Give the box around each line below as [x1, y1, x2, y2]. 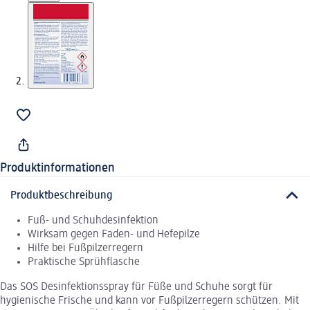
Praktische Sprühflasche [28, 256, 140, 268]
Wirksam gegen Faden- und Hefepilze [28, 228, 200, 240]
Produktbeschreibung [10, 190, 113, 201]
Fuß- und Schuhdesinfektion [28, 215, 158, 226]
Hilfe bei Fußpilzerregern [28, 242, 143, 254]
